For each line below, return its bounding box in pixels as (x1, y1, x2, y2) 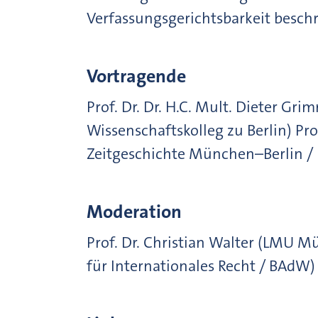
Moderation (87, 200, 182, 224)
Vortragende (87, 65, 186, 89)
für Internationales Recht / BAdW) (87, 256, 315, 277)
